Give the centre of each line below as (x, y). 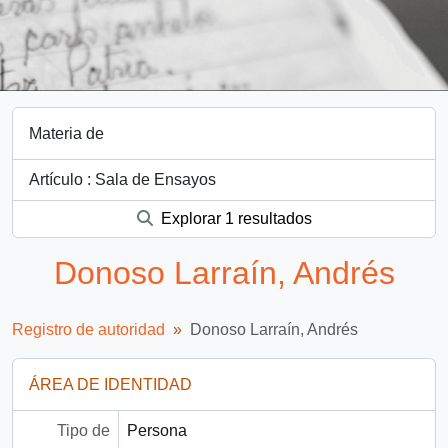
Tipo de (83, 430)
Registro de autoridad (88, 329)
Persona (156, 430)
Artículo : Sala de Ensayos (122, 179)
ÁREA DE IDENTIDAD (110, 384)
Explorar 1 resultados (234, 218)
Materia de (66, 133)
